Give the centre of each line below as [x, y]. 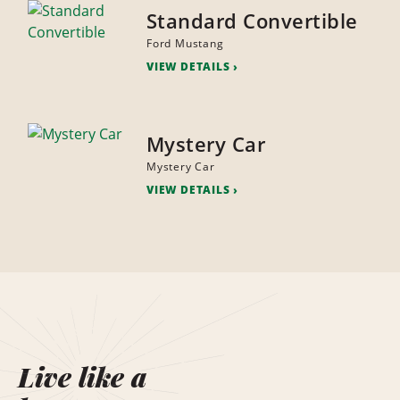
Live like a [82, 377]
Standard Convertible [252, 21]
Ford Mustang [185, 44]
